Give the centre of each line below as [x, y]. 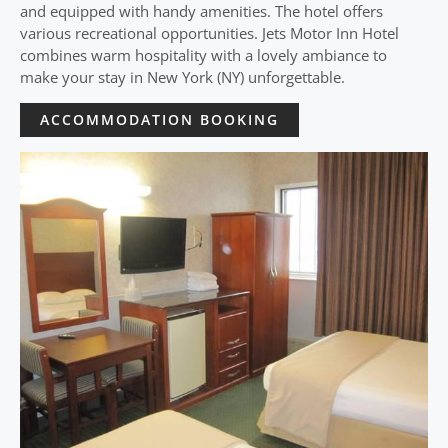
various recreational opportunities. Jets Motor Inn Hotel [209, 33]
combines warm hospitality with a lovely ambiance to [203, 55]
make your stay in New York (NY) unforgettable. [182, 77]
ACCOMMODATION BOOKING [159, 119]
